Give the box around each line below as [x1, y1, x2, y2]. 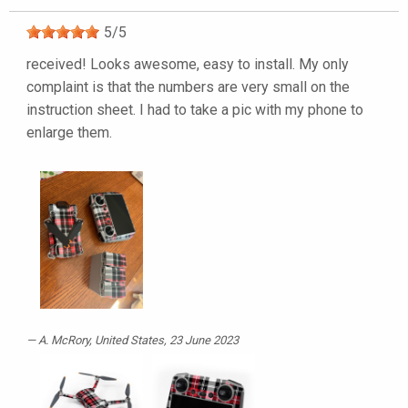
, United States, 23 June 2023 [89, 332, 239, 347]
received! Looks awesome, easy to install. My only [26, 56, 349, 74]
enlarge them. [26, 124, 112, 142]
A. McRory [38, 332, 89, 347]
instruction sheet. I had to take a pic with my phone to [26, 101, 363, 119]
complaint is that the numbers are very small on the [26, 78, 350, 97]
